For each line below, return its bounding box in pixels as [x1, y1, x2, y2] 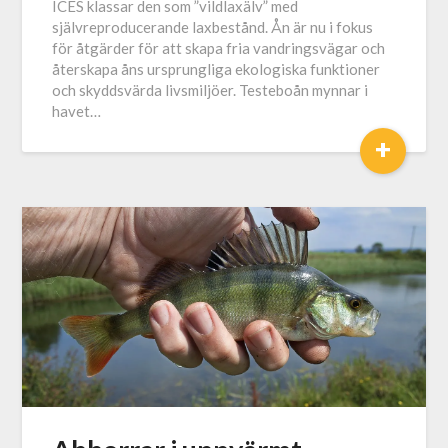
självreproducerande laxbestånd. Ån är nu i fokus [52, 18, 374, 37]
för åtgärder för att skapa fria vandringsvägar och [52, 39, 386, 58]
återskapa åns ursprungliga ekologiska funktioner [52, 60, 381, 79]
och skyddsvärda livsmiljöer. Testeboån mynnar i [52, 81, 369, 100]
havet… [52, 102, 102, 121]
